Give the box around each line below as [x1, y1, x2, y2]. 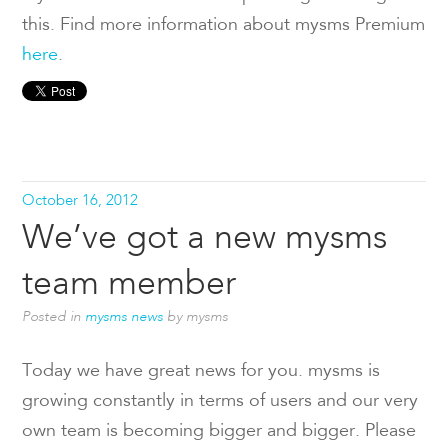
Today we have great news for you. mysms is [22, 363, 381, 382]
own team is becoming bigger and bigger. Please [22, 423, 417, 442]
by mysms [163, 310, 229, 325]
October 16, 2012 [22, 194, 139, 210]
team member [22, 268, 237, 303]
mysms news [85, 310, 164, 325]
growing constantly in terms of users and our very [22, 393, 419, 412]
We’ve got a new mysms [22, 222, 388, 257]
